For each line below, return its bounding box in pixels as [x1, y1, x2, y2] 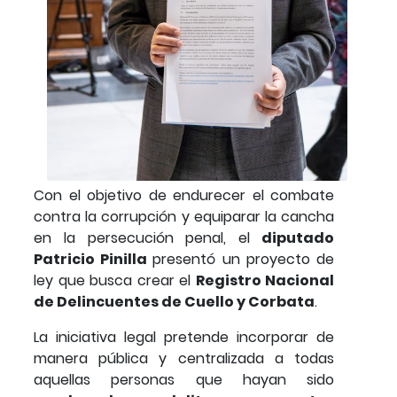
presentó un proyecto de [152, 248, 335, 269]
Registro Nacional [195, 269, 334, 291]
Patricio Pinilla [34, 248, 153, 269]
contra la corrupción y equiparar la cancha [34, 206, 334, 227]
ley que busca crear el [34, 269, 196, 291]
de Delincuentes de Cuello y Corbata [34, 291, 315, 312]
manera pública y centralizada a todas [34, 347, 334, 369]
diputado [250, 227, 335, 248]
